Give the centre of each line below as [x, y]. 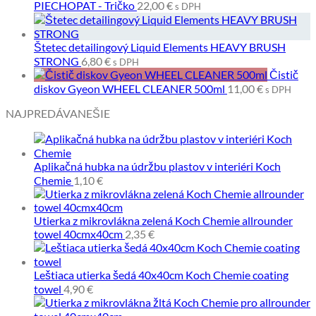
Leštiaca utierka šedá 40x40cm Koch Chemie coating [161, 274]
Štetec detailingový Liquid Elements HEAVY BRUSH [160, 47]
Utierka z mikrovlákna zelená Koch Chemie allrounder [163, 220]
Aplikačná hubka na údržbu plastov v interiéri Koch [157, 166]
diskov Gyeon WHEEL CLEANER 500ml [129, 88]
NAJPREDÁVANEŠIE [58, 113]
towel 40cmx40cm [78, 233]
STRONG [56, 61]
